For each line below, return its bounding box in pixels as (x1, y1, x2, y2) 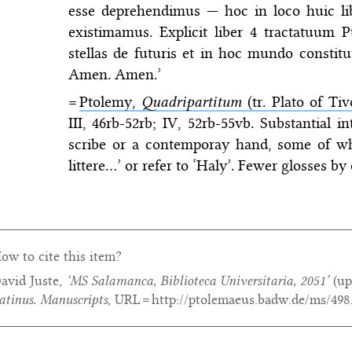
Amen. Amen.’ (68, 64, 161, 83)
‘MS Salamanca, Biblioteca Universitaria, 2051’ (65, 273, 329, 289)
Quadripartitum (141, 92, 242, 111)
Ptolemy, (79, 92, 141, 111)
